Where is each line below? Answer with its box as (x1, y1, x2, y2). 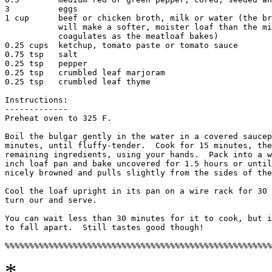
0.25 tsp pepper (5, 59, 87, 69)
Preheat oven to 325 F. (5, 114, 112, 123)
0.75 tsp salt (5, 50, 78, 59)
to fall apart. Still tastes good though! (5, 223, 209, 233)
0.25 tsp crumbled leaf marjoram (5, 68, 165, 78)
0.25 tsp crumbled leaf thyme (5, 77, 151, 87)
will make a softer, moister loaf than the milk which (5, 22, 44, 32)
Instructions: (5, 95, 68, 105)
